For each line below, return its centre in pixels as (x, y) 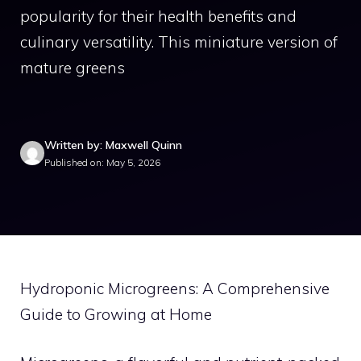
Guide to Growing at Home (116, 314)
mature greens (73, 68)
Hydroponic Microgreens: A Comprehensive (175, 288)
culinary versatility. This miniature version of (179, 42)
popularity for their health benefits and (158, 16)
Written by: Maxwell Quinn (113, 145)
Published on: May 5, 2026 (102, 162)
